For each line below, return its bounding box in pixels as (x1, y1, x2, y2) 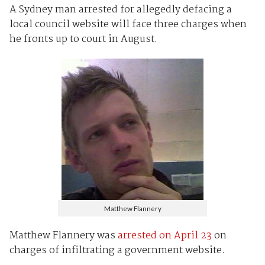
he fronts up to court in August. (9, 31, 157, 47)
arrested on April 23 (117, 228, 212, 244)
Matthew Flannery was (9, 228, 118, 244)
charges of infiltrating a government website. (9, 243, 225, 259)
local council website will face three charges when (9, 16, 247, 33)
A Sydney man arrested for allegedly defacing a (9, 1, 232, 18)
